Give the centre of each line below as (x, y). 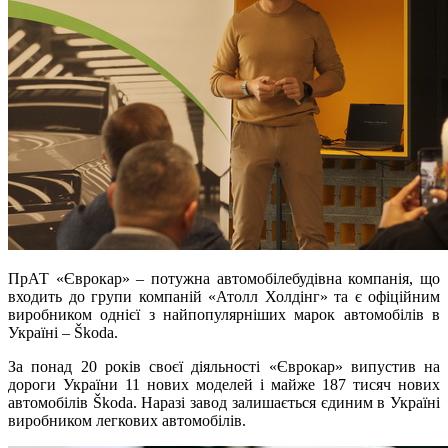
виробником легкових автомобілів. (127, 421)
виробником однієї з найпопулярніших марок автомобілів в (224, 315)
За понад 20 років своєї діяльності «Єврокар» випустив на (224, 367)
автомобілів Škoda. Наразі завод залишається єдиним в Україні (224, 403)
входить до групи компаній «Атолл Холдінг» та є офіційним (224, 297)
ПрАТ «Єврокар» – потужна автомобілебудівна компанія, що (224, 279)
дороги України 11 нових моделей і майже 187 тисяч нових (224, 385)
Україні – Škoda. (65, 333)
